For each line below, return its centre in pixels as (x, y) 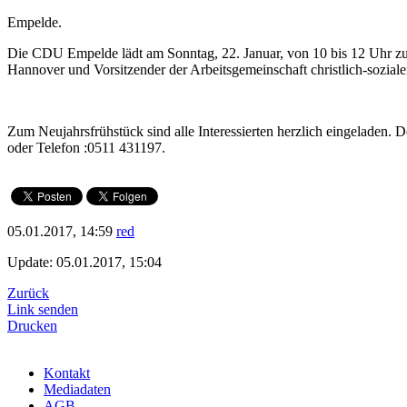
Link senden (43, 310)
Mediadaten (77, 390)
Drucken (32, 326)
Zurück (28, 293)
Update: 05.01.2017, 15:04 (84, 263)
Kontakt (67, 373)
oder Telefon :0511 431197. (86, 148)
